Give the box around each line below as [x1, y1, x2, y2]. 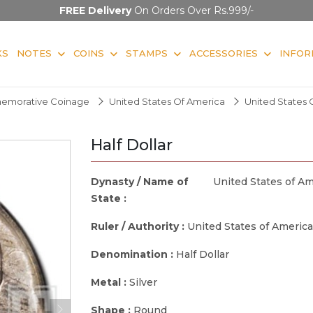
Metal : [91, 275, 129, 289]
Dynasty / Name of [91, 175, 189, 188]
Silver [129, 275, 157, 289]
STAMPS [126, 47, 168, 59]
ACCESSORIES [189, 47, 258, 59]
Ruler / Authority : [91, 219, 187, 233]
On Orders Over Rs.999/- [131, 4, 254, 17]
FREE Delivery [59, 4, 131, 17]
